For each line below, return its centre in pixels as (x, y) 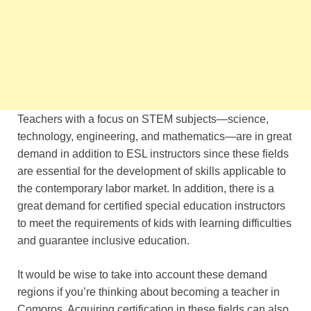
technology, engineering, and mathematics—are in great (154, 136)
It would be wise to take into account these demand (142, 274)
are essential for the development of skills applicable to (152, 171)
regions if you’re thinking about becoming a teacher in (149, 292)
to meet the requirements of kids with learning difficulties (154, 223)
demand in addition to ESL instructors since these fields (153, 153)
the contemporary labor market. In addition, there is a (146, 188)
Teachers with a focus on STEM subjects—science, (143, 119)
